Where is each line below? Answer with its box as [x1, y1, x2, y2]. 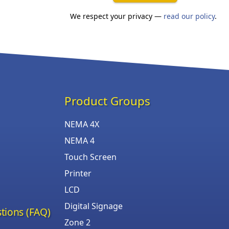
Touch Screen [64, 151, 117, 163]
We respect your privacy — [70, 11, 164, 21]
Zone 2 [64, 216, 90, 228]
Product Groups [64, 93, 150, 109]
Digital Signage [64, 200, 123, 212]
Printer [64, 167, 91, 179]
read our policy [163, 11, 215, 21]
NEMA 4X [64, 118, 99, 130]
